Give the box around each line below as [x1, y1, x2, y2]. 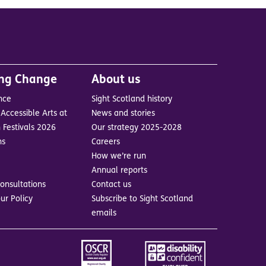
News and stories [91, 109, 155, 118]
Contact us [91, 180, 131, 189]
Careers [91, 137, 120, 147]
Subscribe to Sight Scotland [91, 194, 193, 204]
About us [91, 74, 141, 86]
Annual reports [91, 166, 147, 175]
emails [91, 208, 116, 218]
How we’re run [91, 151, 146, 161]
